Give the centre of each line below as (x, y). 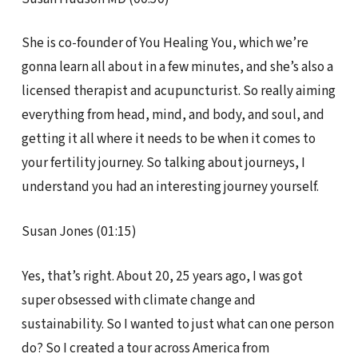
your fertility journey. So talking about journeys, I (163, 163)
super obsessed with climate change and (138, 300)
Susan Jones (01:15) (79, 231)
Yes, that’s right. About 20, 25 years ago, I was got (162, 276)
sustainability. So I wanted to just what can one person (177, 324)
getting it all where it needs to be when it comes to (168, 139)
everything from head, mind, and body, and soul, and (173, 115)
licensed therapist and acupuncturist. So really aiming (178, 91)
